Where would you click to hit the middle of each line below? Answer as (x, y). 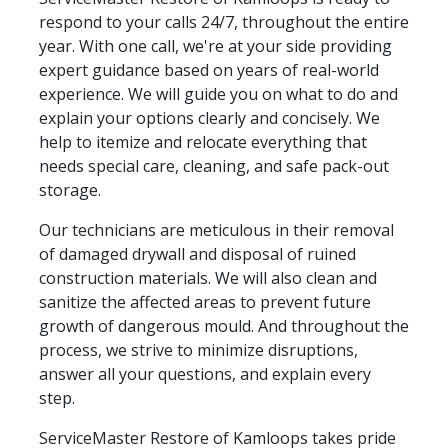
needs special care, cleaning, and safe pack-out (214, 165)
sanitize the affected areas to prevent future (205, 301)
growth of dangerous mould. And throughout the (224, 325)
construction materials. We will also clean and (208, 277)
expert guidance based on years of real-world (209, 69)
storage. (70, 189)
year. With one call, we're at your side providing (215, 45)
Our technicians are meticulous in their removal (216, 229)
